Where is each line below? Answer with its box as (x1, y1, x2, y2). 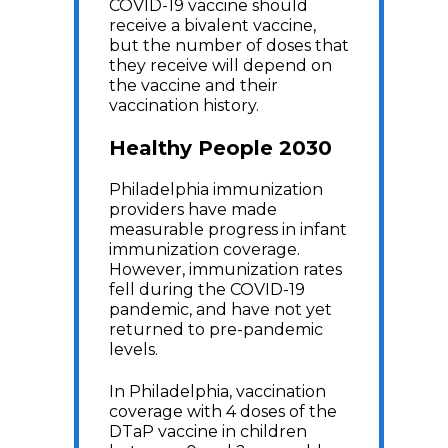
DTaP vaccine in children (109, 422, 307, 441)
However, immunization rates (109, 260, 342, 279)
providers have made (109, 200, 277, 219)
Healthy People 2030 (109, 136, 332, 160)
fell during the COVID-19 (109, 280, 305, 299)
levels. (109, 340, 162, 359)
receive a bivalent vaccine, (109, 16, 316, 35)
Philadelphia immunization (109, 180, 323, 199)
